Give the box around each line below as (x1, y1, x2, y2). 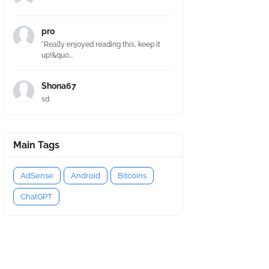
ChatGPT (20, 192, 52, 201)
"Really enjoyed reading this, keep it (41, 40, 160, 49)
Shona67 (41, 81, 76, 91)
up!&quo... (41, 51, 73, 59)
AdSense (20, 171, 53, 180)
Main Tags (13, 139, 59, 151)
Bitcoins (118, 171, 147, 180)
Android (71, 171, 100, 180)
